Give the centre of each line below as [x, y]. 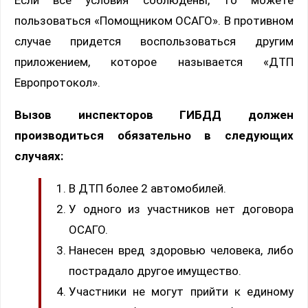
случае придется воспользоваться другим [154, 41]
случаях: [39, 156]
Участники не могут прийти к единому [181, 291]
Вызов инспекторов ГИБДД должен [154, 114]
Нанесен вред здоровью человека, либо [181, 250]
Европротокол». [57, 82]
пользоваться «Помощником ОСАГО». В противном [154, 20]
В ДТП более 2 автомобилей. [147, 188]
